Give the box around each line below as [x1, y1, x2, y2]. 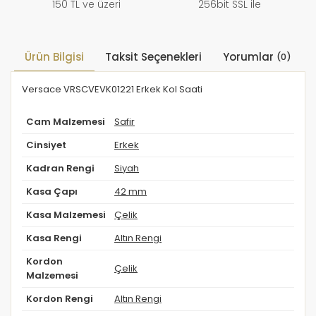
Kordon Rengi [26, 293, 93, 303]
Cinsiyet [26, 140, 66, 150]
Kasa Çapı [26, 186, 78, 196]
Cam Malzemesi [26, 116, 105, 126]
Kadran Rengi [26, 163, 95, 173]
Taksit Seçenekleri [105, 51, 202, 62]
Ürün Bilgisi [25, 51, 84, 62]
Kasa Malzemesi [26, 209, 106, 219]
